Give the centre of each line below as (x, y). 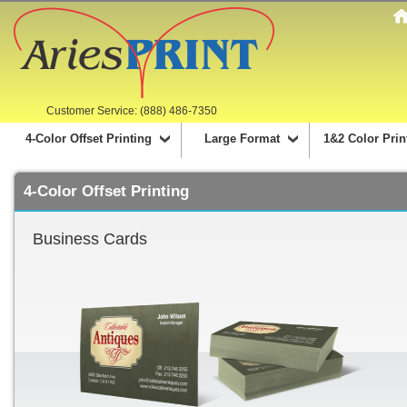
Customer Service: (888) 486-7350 (132, 111)
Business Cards (90, 239)
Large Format (242, 139)
